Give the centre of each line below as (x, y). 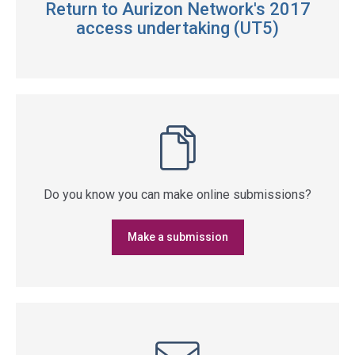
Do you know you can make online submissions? (177, 195)
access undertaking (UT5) (177, 28)
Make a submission (177, 237)
